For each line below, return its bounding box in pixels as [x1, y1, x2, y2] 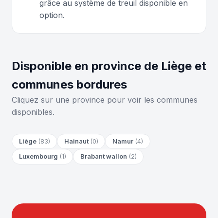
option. [39, 10, 65, 20]
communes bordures [12, 77, 127, 91]
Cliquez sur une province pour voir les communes [12, 94, 198, 105]
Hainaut [64, 137, 90, 145]
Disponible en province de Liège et [12, 58, 206, 73]
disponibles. [12, 107, 54, 117]
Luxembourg [18, 153, 59, 161]
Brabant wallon [80, 153, 128, 161]
